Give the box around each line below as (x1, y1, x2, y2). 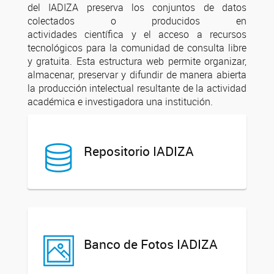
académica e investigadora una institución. (28, 95, 213, 108)
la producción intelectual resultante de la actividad (28, 81, 246, 95)
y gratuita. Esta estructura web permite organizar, (28, 54, 246, 68)
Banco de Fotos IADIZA (84, 235, 218, 253)
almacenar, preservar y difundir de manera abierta (28, 68, 246, 81)
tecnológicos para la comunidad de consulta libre (28, 41, 246, 54)
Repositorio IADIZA (84, 143, 194, 160)
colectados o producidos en (28, 14, 246, 28)
